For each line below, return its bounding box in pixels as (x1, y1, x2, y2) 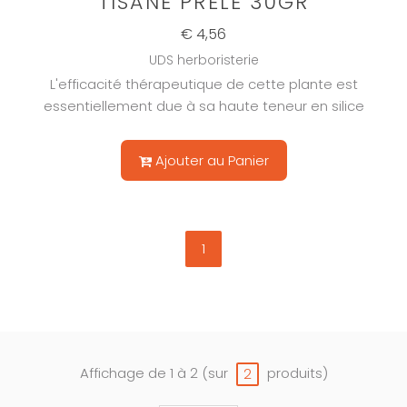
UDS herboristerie (148, 51, 259, 70)
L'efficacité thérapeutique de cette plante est (49, 74, 358, 94)
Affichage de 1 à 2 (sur (79, 363, 232, 383)
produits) (263, 363, 328, 383)
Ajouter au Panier (154, 151, 269, 171)
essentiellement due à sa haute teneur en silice (43, 96, 364, 116)
